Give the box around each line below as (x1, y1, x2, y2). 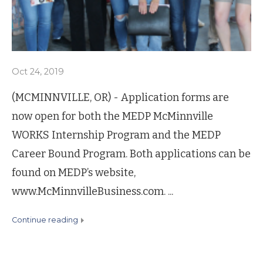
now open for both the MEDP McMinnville (12, 109, 213, 123)
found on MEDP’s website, (12, 166, 136, 179)
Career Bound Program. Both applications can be (12, 147, 251, 160)
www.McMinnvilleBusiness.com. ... (12, 184, 173, 198)
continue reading (17, 215, 78, 224)
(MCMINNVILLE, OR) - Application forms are (12, 90, 229, 104)
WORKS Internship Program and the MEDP (12, 128, 221, 141)
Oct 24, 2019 (12, 66, 64, 77)
